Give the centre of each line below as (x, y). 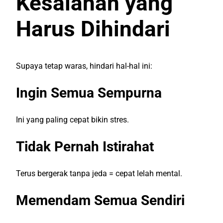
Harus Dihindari (93, 29)
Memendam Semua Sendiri (100, 200)
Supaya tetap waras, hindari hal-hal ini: (84, 66)
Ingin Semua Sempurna (89, 93)
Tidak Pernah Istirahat (85, 146)
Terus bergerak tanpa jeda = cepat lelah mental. (99, 173)
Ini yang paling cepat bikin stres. (72, 119)
